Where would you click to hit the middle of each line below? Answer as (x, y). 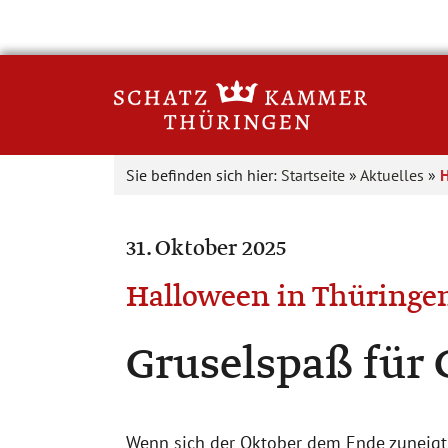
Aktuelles (392, 175)
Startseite (313, 175)
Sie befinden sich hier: (203, 175)
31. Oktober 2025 (206, 249)
